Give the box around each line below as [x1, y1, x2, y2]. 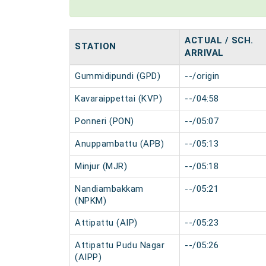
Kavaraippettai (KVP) [75, 93, 162, 104]
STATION [75, 41, 116, 52]
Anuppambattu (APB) [75, 138, 164, 149]
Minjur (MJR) [75, 161, 127, 172]
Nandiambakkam [75, 183, 144, 194]
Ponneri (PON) [75, 116, 134, 126]
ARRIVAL [185, 47, 224, 58]
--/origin [185, 71, 220, 81]
